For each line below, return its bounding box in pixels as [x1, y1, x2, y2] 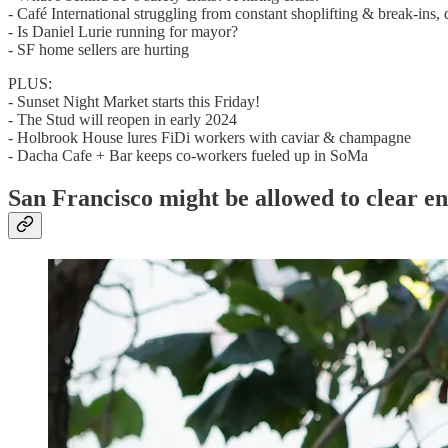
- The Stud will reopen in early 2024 [8, 111, 237, 129]
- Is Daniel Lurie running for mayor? [8, 23, 238, 41]
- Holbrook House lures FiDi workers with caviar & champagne [8, 129, 411, 147]
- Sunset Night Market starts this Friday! [8, 93, 260, 111]
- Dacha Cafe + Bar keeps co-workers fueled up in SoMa [8, 147, 368, 165]
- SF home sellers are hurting [8, 41, 189, 59]
